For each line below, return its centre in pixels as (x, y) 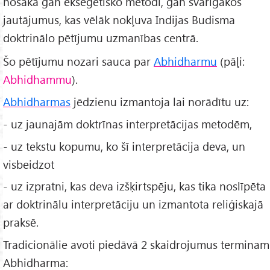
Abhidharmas (37, 101)
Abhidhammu (37, 79)
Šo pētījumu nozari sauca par (78, 61)
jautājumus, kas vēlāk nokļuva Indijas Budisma (119, 19)
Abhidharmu (185, 61)
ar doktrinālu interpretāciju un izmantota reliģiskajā (133, 204)
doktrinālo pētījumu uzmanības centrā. (101, 37)
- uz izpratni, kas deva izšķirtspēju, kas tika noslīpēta (134, 186)
